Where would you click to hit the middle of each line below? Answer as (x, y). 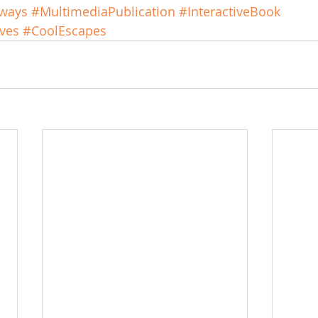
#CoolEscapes (65, 31)
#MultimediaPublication (103, 12)
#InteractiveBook (230, 12)
